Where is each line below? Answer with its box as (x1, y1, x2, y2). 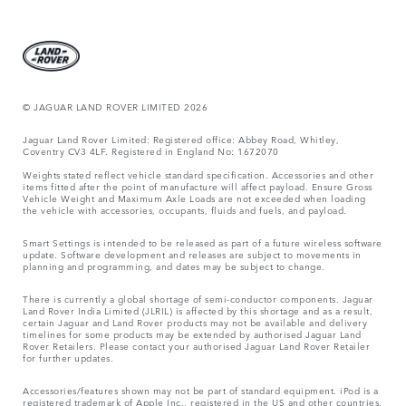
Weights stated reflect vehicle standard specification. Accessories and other (23, 166, 373, 181)
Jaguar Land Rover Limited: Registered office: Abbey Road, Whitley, (23, 130, 339, 146)
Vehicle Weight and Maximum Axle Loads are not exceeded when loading (23, 189, 366, 205)
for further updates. (23, 349, 113, 364)
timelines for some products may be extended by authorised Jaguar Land (23, 325, 362, 341)
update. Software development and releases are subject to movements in (23, 246, 362, 261)
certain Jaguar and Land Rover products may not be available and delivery (23, 314, 367, 329)
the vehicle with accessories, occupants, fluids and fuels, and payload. (23, 201, 347, 217)
